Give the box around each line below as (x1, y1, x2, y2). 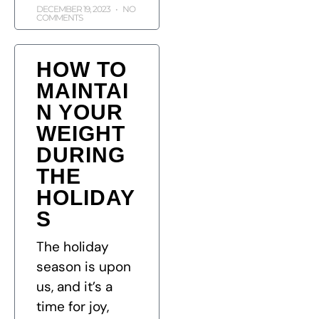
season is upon (36, 258, 131, 276)
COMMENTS (36, 12, 83, 23)
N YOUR (36, 100, 123, 125)
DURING (36, 143, 125, 167)
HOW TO (36, 58, 127, 82)
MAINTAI (36, 79, 129, 103)
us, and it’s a (36, 278, 113, 296)
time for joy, (36, 298, 109, 316)
